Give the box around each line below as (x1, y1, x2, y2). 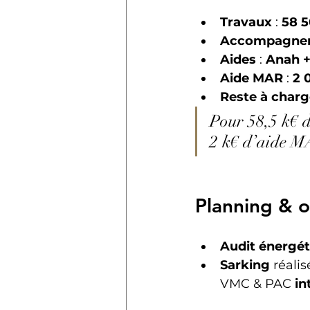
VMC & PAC (220, 275, 295, 291)
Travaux (220, 14, 272, 30)
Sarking (220, 257, 270, 273)
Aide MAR (220, 70, 283, 86)
